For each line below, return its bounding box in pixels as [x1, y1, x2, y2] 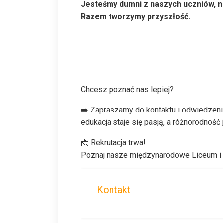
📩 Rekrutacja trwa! [81, 137, 146, 147]
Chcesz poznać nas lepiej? [81, 84, 174, 94]
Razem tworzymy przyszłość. [81, 11, 190, 21]
